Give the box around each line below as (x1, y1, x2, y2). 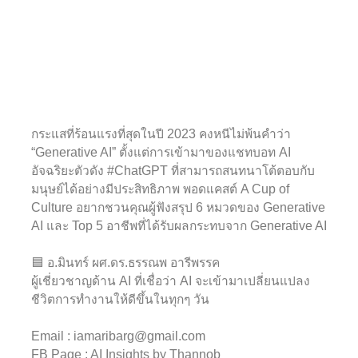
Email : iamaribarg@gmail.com (31, 329, 205, 344)
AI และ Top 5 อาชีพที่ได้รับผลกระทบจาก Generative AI (31, 219, 327, 233)
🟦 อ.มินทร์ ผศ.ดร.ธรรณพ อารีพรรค (31, 256, 220, 270)
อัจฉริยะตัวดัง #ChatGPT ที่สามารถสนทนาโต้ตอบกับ (31, 164, 315, 178)
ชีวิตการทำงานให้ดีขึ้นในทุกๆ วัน (31, 292, 209, 307)
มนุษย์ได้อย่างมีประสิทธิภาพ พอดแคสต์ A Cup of (31, 182, 289, 197)
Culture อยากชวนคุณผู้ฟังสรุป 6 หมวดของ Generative (31, 201, 325, 215)
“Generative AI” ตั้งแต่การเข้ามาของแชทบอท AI (31, 145, 291, 160)
